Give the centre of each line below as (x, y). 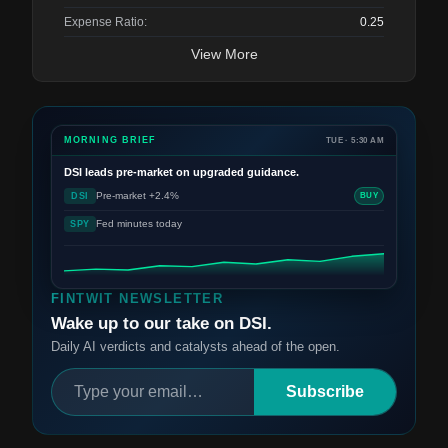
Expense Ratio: (105, 22)
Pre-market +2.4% (137, 196)
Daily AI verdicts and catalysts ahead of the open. (195, 347)
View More (224, 54)
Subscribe (325, 392)
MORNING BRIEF (110, 140)
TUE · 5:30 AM (354, 140)
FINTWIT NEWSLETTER (137, 299)
